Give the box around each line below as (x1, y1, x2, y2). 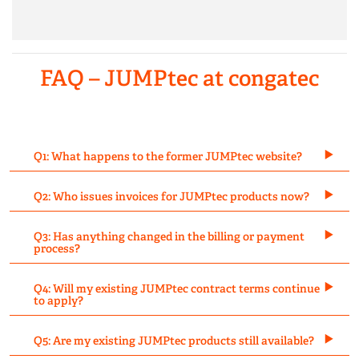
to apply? (34, 293, 83, 308)
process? (34, 241, 80, 256)
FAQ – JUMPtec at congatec (40, 65, 319, 91)
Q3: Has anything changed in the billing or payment (34, 229, 305, 244)
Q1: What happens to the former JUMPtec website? (34, 149, 302, 163)
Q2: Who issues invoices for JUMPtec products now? (34, 189, 309, 204)
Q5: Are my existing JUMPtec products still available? (34, 333, 314, 348)
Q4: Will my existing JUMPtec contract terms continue (34, 281, 320, 296)
